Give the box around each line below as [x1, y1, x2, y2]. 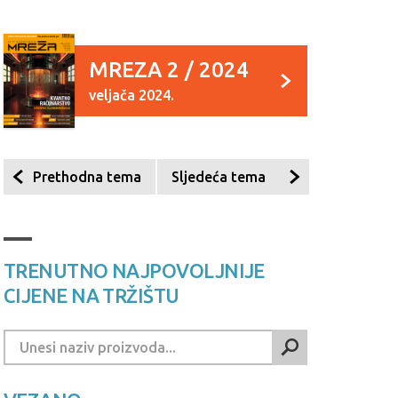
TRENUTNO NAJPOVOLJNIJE [4, 259, 265, 282]
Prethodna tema [33, 169, 141, 185]
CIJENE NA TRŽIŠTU [4, 284, 179, 306]
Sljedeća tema [171, 169, 266, 185]
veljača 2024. [89, 87, 174, 103]
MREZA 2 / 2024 [89, 58, 249, 82]
